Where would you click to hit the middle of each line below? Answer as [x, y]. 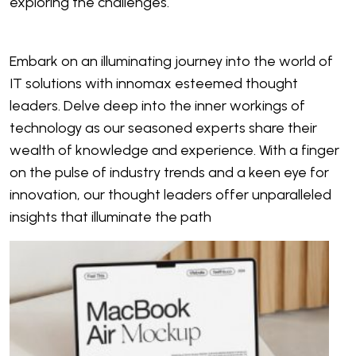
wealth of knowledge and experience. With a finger [174, 150]
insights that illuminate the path [110, 217]
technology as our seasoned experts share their [163, 128]
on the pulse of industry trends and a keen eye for [169, 172]
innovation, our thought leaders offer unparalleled [170, 195]
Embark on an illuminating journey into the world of [171, 61]
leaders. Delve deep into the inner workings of [157, 106]
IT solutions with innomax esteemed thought [154, 83]
